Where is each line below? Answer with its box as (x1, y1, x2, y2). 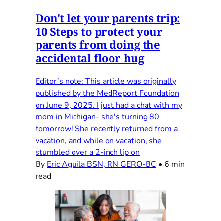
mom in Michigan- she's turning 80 (36, 111, 159, 123)
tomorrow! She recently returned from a (36, 123, 178, 135)
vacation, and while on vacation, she (36, 135, 162, 147)
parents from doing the (36, 37, 160, 52)
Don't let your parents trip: (36, 10, 180, 26)
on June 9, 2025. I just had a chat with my (36, 100, 182, 111)
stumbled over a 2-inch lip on (36, 147, 140, 158)
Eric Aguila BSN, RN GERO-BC (47, 159, 156, 170)
